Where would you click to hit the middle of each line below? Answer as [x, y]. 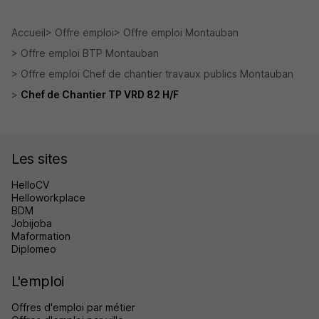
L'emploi [38, 281]
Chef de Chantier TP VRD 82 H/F [100, 94]
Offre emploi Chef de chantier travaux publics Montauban [157, 74]
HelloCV [30, 185]
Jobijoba [32, 223]
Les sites [40, 159]
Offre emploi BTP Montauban [90, 53]
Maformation [41, 236]
